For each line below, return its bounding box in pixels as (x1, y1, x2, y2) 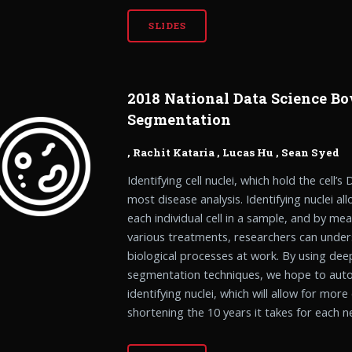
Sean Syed (281, 145, 340, 159)
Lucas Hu (222, 145, 274, 159)
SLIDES (148, 20, 186, 32)
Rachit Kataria (133, 145, 215, 159)
